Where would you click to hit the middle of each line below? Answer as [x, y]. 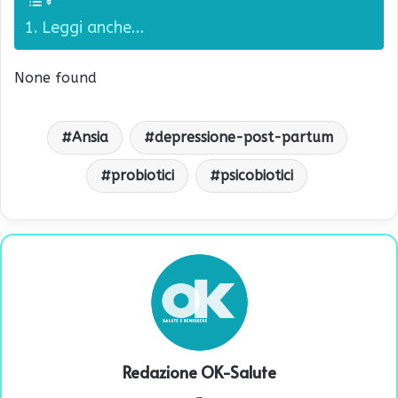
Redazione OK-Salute [199, 371]
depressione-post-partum [243, 137]
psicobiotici [257, 175]
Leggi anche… [92, 27]
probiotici [143, 175]
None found [56, 77]
